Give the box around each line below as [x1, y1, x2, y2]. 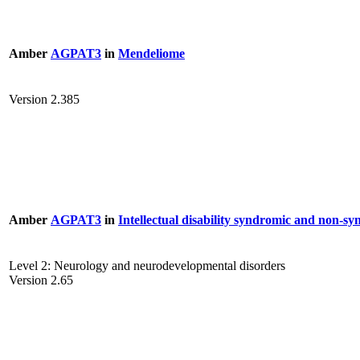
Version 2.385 [9, 92, 80, 107]
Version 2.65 [9, 273, 73, 288]
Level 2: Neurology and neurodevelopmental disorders [9, 259, 285, 273]
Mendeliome [118, 46, 185, 60]
